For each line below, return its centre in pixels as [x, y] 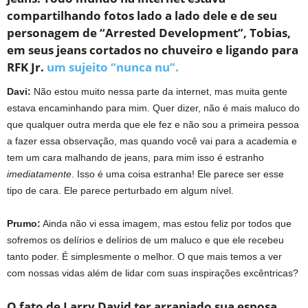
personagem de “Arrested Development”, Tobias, [149, 32]
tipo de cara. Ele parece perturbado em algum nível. [120, 190]
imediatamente [39, 174]
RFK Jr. [27, 67]
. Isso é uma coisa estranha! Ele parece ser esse [178, 174]
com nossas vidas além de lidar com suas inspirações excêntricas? [153, 273]
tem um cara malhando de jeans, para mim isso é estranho [135, 157]
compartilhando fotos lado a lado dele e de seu [142, 15]
